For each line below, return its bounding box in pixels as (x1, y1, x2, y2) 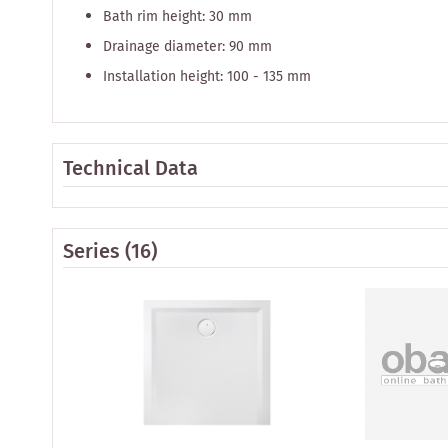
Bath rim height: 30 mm (103, 5, 252, 28)
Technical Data (63, 153, 198, 185)
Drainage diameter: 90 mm (103, 35, 272, 58)
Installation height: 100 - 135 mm (103, 65, 311, 88)
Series (63, 236, 120, 268)
